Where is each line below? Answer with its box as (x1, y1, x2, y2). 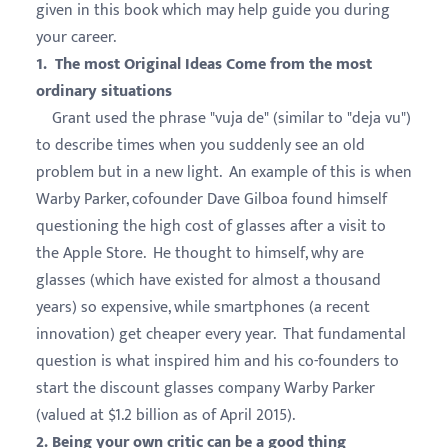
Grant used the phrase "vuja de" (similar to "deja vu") (36, 104, 411, 132)
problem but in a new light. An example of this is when (36, 158, 412, 186)
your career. (36, 23, 116, 51)
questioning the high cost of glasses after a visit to (36, 212, 386, 240)
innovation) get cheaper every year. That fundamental (36, 320, 406, 348)
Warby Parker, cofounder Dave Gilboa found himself (36, 185, 387, 213)
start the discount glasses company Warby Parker (36, 374, 375, 402)
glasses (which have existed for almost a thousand (36, 266, 381, 294)
